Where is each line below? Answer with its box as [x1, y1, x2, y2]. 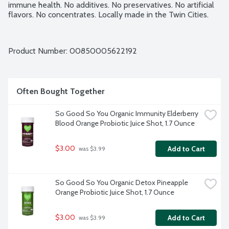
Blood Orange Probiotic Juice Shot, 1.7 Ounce [55, 119, 195, 128]
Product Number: [8, 46, 70, 56]
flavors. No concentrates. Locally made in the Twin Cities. [8, 10, 209, 20]
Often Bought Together [16, 86, 104, 97]
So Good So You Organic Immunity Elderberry [55, 109, 198, 119]
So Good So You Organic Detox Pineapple [55, 178, 188, 188]
